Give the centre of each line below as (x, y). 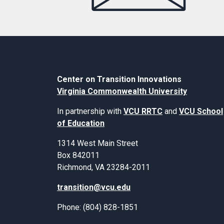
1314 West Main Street (97, 143)
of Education (81, 123)
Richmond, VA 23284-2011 (103, 167)
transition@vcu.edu (94, 187)
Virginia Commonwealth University (122, 91)
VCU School (201, 111)
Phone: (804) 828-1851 (97, 207)
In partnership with (90, 111)
